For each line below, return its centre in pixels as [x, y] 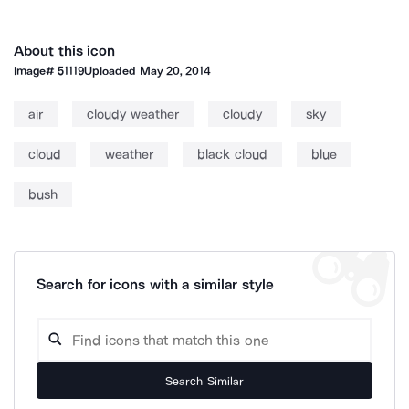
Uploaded [112, 71]
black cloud [232, 154]
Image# [36, 71]
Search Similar [204, 381]
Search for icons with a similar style [155, 284]
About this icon [65, 51]
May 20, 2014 [175, 71]
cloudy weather [133, 114]
